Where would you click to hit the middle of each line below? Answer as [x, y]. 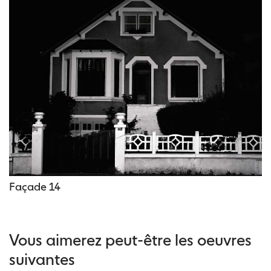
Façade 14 [35, 187]
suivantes [42, 260]
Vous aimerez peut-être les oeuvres [130, 240]
